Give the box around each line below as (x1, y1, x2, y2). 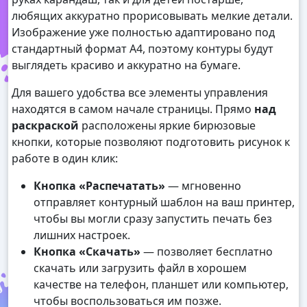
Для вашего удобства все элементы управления (12, 85, 268, 101)
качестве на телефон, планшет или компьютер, (34, 277, 288, 293)
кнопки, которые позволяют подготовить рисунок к (12, 134, 290, 150)
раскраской (12, 118, 79, 134)
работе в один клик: (12, 151, 118, 167)
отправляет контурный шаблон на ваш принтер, (34, 195, 295, 210)
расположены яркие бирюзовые (79, 118, 256, 134)
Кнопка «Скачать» (34, 244, 140, 260)
